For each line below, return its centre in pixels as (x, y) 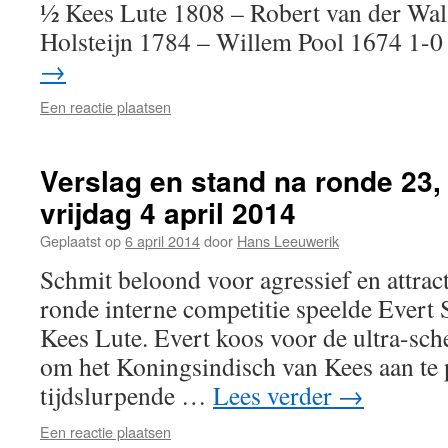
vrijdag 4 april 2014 (168, 212)
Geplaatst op (80, 240)
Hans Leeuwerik (288, 240)
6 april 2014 (162, 240)
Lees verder (275, 395)
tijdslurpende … (126, 395)
